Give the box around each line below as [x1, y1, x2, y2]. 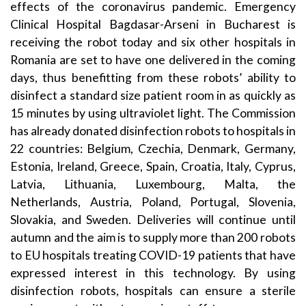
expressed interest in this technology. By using [10, 265, 296, 280]
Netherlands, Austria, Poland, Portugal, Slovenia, [10, 194, 296, 209]
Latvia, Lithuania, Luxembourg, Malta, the [10, 176, 296, 191]
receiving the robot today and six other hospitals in [10, 34, 296, 49]
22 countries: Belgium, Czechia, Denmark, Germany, [10, 141, 296, 156]
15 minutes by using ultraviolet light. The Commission [10, 105, 296, 120]
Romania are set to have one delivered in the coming [10, 52, 296, 67]
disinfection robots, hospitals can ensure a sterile [10, 283, 296, 298]
